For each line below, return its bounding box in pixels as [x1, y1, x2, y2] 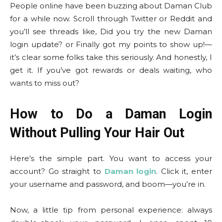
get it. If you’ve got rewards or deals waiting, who [10, 65, 212, 75]
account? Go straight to [10, 166, 101, 176]
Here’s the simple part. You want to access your [10, 154, 212, 163]
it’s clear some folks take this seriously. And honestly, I [10, 53, 212, 62]
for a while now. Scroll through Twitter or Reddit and [10, 14, 212, 23]
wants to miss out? [10, 78, 79, 88]
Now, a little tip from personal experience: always [10, 205, 212, 215]
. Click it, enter [156, 166, 212, 176]
